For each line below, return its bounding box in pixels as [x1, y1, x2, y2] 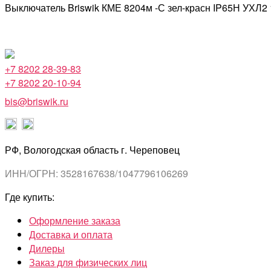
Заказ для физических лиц [29, 255, 147, 270]
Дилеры [29, 241, 65, 256]
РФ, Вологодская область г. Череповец [5, 143, 180, 157]
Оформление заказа [29, 214, 120, 228]
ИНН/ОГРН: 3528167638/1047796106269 [5, 166, 188, 181]
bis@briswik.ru [5, 94, 68, 109]
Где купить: [5, 190, 54, 204]
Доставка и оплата [29, 227, 113, 242]
